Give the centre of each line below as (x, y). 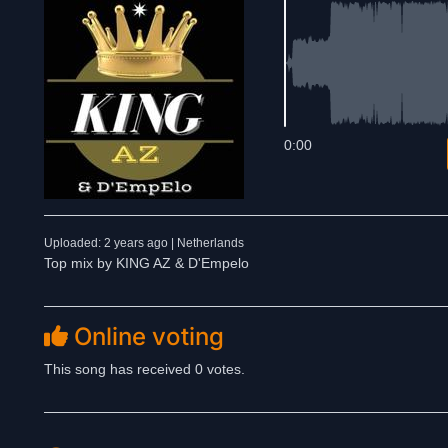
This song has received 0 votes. (144, 369)
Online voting (146, 336)
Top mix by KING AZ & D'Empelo (146, 263)
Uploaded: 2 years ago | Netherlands (144, 243)
